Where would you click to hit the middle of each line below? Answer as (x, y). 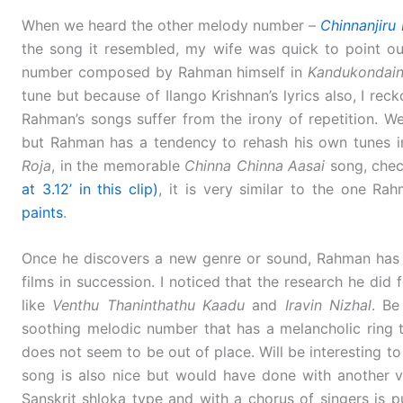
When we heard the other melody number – (171, 25)
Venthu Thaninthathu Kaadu (148, 305)
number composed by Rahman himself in (165, 72)
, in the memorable (118, 165)
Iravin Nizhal (328, 305)
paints (42, 212)
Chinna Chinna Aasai (255, 165)
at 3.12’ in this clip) (90, 188)
